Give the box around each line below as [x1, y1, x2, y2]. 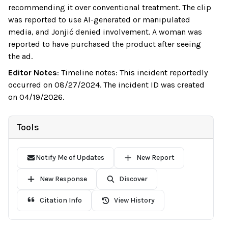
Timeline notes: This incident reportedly [61, 68, 208, 77]
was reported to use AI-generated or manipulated [8, 15, 190, 24]
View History [114, 196, 155, 205]
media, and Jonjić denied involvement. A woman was [8, 27, 202, 37]
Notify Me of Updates [35, 153, 104, 162]
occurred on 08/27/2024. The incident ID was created [8, 80, 205, 90]
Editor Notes [8, 68, 57, 77]
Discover [119, 175, 148, 183]
